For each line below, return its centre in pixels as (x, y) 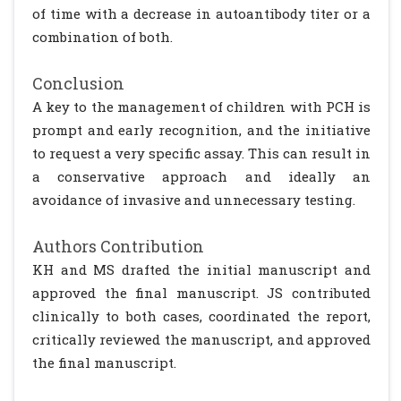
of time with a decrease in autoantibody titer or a (201, 13)
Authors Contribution (118, 246)
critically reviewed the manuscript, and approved (201, 339)
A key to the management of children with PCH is (201, 107)
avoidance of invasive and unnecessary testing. (194, 200)
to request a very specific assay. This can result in (201, 153)
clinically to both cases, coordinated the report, (201, 316)
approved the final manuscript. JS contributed (201, 293)
